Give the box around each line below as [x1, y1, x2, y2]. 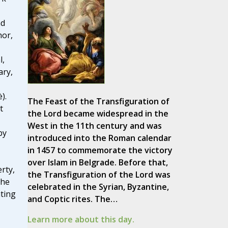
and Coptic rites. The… [27, 193, 118, 205]
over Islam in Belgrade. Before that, [27, 157, 168, 168]
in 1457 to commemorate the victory [27, 145, 173, 156]
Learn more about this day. [27, 214, 134, 225]
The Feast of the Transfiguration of [27, 96, 169, 107]
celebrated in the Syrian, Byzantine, [27, 181, 169, 193]
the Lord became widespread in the [27, 108, 168, 120]
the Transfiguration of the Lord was [27, 169, 170, 181]
